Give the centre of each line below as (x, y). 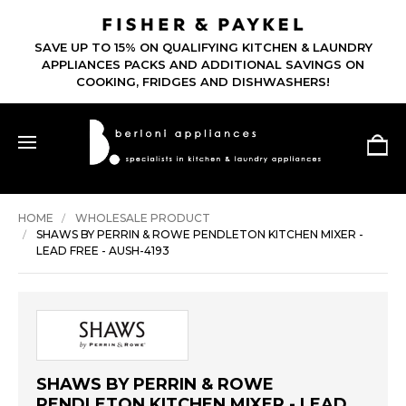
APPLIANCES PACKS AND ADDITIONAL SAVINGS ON (203, 65)
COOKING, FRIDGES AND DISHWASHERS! (203, 82)
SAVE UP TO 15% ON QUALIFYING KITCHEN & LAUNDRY (203, 48)
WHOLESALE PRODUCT (142, 218)
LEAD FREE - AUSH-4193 (103, 251)
